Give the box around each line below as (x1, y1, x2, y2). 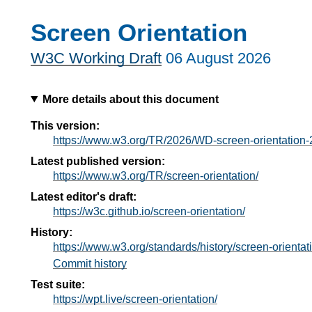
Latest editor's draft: (31, 190, 136, 203)
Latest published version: (31, 155, 165, 167)
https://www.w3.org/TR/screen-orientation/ (53, 169, 258, 182)
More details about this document (42, 93, 219, 105)
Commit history (53, 257, 127, 270)
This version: (31, 119, 100, 132)
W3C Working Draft (31, 49, 162, 68)
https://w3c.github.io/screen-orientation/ (53, 205, 245, 217)
